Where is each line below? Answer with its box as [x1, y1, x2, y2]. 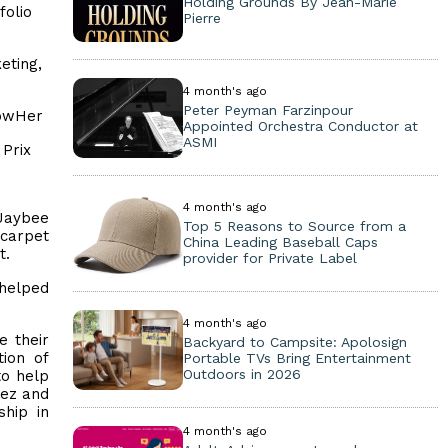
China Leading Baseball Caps [182, 234, 378, 250]
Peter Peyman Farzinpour [182, 102, 353, 118]
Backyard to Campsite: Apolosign [182, 334, 407, 350]
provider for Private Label [182, 250, 357, 266]
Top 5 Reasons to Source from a [182, 218, 406, 234]
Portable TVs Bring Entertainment [182, 350, 411, 366]
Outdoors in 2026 [182, 366, 301, 382]
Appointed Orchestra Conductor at [182, 118, 418, 134]
